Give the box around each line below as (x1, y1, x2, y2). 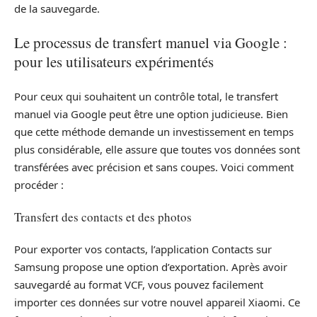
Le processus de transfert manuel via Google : (14, 33, 287, 53)
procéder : (14, 177, 64, 192)
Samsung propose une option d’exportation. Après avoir (14, 259, 287, 274)
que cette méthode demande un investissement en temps (14, 124, 294, 139)
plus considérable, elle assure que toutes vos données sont (14, 142, 300, 156)
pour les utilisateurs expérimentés (14, 52, 214, 72)
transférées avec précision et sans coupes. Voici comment (14, 159, 294, 174)
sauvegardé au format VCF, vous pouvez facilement (14, 277, 263, 292)
